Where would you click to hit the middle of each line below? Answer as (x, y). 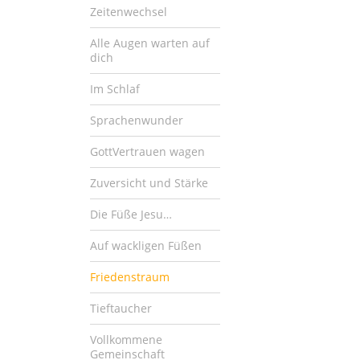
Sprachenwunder (137, 120)
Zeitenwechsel (129, 11)
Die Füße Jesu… (131, 214)
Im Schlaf (115, 88)
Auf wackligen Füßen (146, 245)
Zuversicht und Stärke (149, 182)
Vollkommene (126, 339)
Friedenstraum (130, 276)
